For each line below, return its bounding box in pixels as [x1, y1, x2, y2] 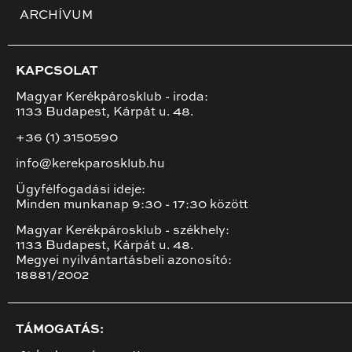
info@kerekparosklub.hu [16, 158, 165, 171]
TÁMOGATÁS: [16, 323, 104, 336]
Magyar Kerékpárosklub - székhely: [16, 225, 229, 238]
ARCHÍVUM [20, 9, 93, 23]
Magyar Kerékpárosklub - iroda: [16, 91, 208, 104]
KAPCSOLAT [16, 65, 98, 79]
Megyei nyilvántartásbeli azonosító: [16, 255, 232, 268]
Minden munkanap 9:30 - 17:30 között [16, 199, 248, 212]
